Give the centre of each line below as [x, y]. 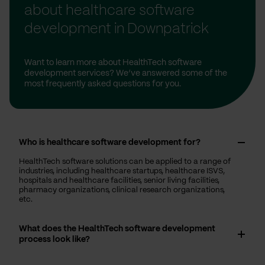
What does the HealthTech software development [117, 229]
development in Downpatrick [117, 29]
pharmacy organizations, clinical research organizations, [122, 190]
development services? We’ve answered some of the [126, 73]
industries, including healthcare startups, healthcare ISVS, [122, 171]
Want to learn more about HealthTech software [113, 62]
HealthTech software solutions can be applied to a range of [125, 161]
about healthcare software [109, 11]
